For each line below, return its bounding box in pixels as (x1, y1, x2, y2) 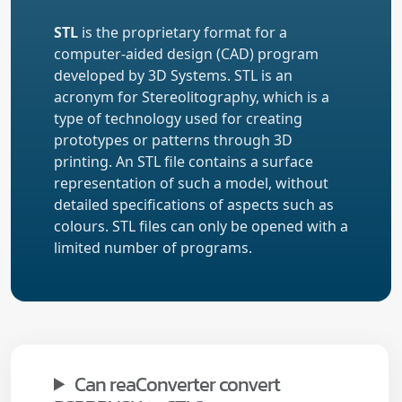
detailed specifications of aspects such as (54, 194, 334, 214)
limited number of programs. (54, 237, 252, 258)
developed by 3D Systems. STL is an (54, 65, 293, 85)
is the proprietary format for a (78, 22, 287, 42)
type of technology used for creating (54, 108, 302, 128)
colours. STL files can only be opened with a (54, 215, 348, 236)
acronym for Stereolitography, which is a (54, 86, 329, 107)
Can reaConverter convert (74, 369, 281, 399)
